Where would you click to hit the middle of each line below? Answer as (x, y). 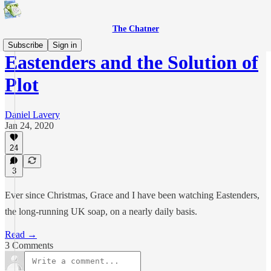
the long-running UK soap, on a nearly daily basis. (101, 211)
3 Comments (29, 245)
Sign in (65, 45)
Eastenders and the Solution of (132, 63)
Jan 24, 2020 (29, 125)
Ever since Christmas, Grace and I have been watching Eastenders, (132, 195)
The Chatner (135, 29)
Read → (21, 234)
